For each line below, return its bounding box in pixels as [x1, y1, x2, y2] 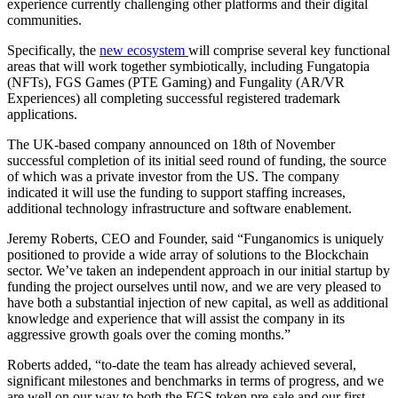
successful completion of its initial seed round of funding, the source [7, 152, 386, 168]
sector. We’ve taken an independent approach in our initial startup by [7, 262, 390, 278]
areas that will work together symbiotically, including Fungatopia [7, 58, 370, 74]
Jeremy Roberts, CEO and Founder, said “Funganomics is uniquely [7, 230, 384, 246]
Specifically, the [7, 42, 99, 58]
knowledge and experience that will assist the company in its [7, 310, 345, 326]
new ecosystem [99, 42, 188, 58]
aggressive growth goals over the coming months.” [7, 326, 291, 342]
